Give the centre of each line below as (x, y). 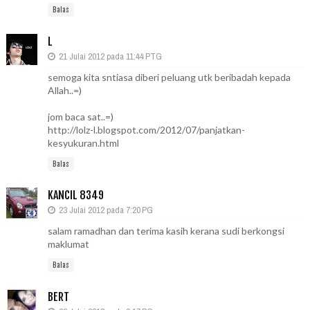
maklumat (68, 244)
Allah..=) (64, 90)
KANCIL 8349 (75, 195)
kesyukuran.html (83, 143)
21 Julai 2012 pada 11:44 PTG (110, 56)
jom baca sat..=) (80, 116)
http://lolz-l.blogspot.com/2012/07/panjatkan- (146, 129)
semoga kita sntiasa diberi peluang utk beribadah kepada (169, 77)
